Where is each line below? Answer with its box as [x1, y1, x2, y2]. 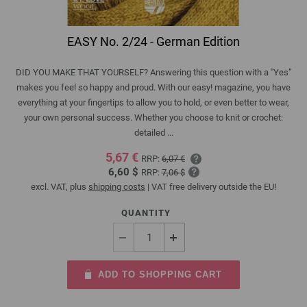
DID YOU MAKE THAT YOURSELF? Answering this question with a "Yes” [15, 67, 292, 78]
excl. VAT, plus [31, 182, 88, 193]
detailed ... [134, 127, 173, 138]
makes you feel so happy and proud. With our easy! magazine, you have [16, 82, 291, 93]
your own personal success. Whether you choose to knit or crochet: [24, 112, 283, 123]
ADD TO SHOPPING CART [98, 269, 223, 280]
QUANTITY [121, 208, 171, 219]
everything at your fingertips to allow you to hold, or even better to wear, [18, 97, 289, 108]
